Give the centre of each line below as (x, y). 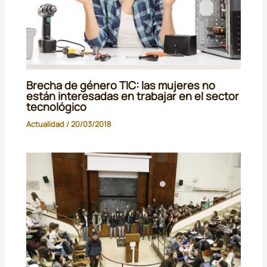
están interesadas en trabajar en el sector (133, 96)
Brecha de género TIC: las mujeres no (121, 85)
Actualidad (46, 124)
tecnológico (57, 106)
